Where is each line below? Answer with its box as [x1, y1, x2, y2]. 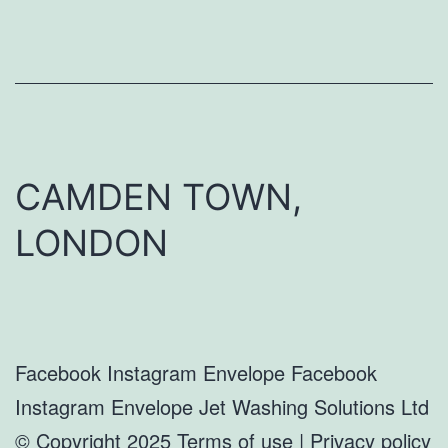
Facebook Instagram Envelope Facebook [15, 357, 377, 387]
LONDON [15, 220, 168, 265]
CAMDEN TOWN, [15, 174, 302, 219]
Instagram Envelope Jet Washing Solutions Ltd [15, 391, 429, 421]
